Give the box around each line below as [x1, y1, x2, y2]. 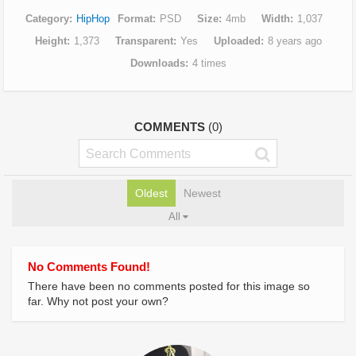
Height [34, 34, 67, 47]
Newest [184, 186, 221, 199]
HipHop [76, 12, 110, 25]
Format [118, 12, 153, 25]
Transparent [114, 34, 173, 47]
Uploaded [213, 34, 261, 47]
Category [25, 12, 69, 25]
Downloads [130, 56, 185, 69]
